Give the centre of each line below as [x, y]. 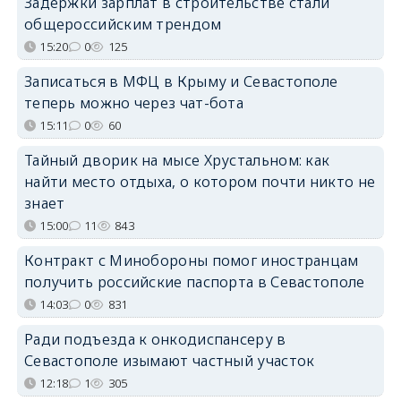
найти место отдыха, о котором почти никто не [200, 181]
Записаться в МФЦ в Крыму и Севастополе [181, 81]
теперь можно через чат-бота [134, 102]
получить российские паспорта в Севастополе [194, 282]
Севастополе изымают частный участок [169, 360]
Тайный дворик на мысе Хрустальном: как [177, 160]
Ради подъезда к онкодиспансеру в [155, 339]
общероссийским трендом [123, 24]
